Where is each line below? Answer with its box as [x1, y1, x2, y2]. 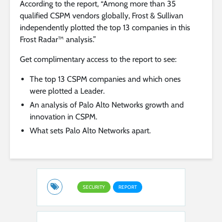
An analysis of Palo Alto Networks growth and [30, 100, 184, 110]
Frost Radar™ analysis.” [20, 34, 96, 44]
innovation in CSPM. [30, 111, 97, 121]
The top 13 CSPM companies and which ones [30, 74, 181, 84]
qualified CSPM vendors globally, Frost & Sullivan [20, 10, 183, 20]
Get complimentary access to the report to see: [20, 54, 176, 64]
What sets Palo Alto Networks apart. [30, 125, 151, 135]
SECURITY [83, 183, 105, 190]
